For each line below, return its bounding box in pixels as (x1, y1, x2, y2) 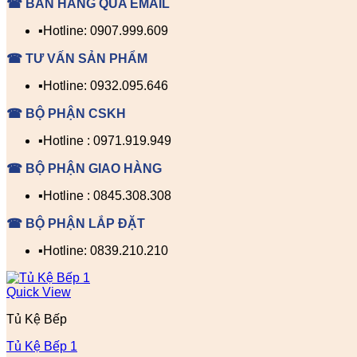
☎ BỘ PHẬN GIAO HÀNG (6, 162, 162, 175)
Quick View (6, 285, 71, 299)
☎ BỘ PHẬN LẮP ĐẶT (6, 217, 145, 230)
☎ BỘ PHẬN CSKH (6, 107, 126, 120)
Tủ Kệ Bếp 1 (6, 339, 77, 353)
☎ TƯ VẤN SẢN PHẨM (6, 52, 147, 65)
